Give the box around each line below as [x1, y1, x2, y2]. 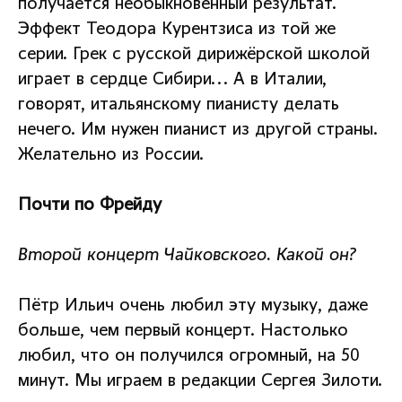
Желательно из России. [18, 146, 204, 165]
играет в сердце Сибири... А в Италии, [18, 71, 327, 90]
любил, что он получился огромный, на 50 [18, 347, 359, 366]
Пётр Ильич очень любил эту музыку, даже [18, 297, 368, 316]
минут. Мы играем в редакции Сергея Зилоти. [18, 372, 382, 391]
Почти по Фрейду [18, 197, 162, 215]
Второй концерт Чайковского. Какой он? [18, 247, 356, 266]
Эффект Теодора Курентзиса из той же [18, 21, 336, 39]
